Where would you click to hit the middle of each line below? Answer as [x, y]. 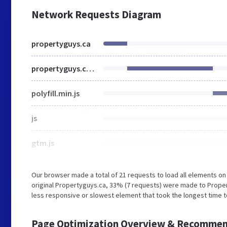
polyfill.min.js [55, 93]
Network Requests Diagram [96, 14]
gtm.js [43, 143]
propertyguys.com [90, 68]
